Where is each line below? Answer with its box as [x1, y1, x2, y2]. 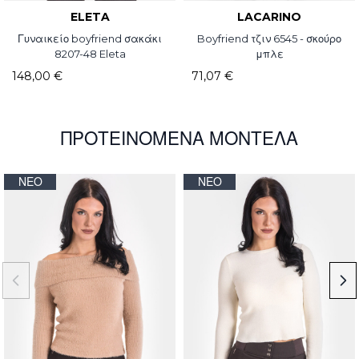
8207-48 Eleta [54, 47, 126, 61]
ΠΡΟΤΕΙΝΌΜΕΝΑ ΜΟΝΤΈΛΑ [61, 127, 298, 151]
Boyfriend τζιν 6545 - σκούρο [197, 32, 341, 46]
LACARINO [237, 10, 301, 25]
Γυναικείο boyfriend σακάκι [18, 32, 162, 46]
